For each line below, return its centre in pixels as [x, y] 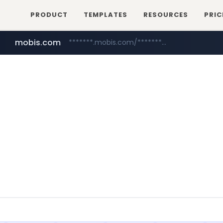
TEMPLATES [106, 15]
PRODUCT [49, 15]
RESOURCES [166, 15]
